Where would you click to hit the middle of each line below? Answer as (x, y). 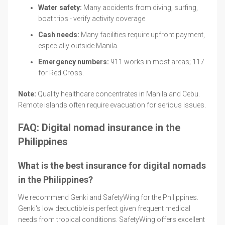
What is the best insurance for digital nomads (112, 165)
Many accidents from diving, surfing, (140, 7)
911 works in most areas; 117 (157, 62)
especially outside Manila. (78, 45)
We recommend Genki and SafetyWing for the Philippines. (108, 197)
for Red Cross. (61, 73)
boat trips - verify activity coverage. (92, 18)
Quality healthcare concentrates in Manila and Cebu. (118, 94)
